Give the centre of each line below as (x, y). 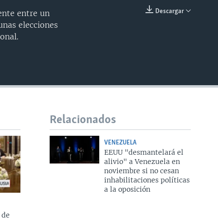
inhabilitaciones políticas (147, 180)
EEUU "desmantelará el (144, 152)
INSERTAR (152, 17)
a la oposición (127, 189)
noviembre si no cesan (141, 171)
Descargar (170, 11)
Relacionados (83, 120)
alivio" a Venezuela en (142, 161)
